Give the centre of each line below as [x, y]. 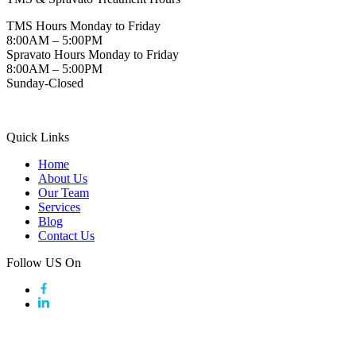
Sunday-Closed [45, 83]
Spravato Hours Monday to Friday [93, 54]
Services [59, 207]
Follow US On [44, 262]
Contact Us [66, 235]
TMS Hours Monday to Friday [83, 25]
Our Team [64, 192]
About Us [63, 178]
